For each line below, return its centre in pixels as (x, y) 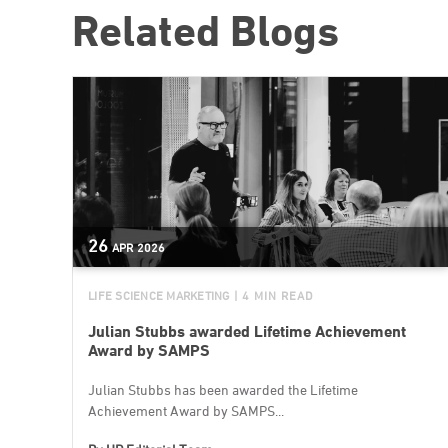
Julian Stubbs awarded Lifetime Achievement (247, 332)
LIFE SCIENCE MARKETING (159, 296)
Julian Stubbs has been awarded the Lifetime (223, 390)
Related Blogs (205, 31)
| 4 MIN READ (273, 296)
